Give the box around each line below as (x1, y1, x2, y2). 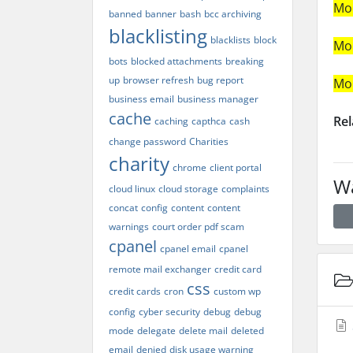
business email (109, 92, 174, 106)
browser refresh (123, 73, 194, 87)
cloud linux (109, 182, 155, 195)
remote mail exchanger (109, 262, 211, 276)
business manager (177, 92, 258, 106)
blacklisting (109, 23, 207, 49)
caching (154, 114, 188, 128)
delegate (137, 324, 176, 337)
